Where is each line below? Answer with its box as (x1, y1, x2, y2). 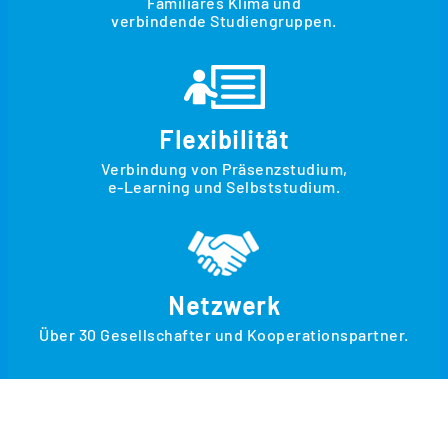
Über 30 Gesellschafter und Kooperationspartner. (39, 325, 409, 345)
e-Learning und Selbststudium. (107, 177, 341, 197)
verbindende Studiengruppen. (111, 11, 337, 31)
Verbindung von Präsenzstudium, (100, 159, 348, 179)
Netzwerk (168, 291, 280, 321)
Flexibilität (159, 125, 289, 155)
